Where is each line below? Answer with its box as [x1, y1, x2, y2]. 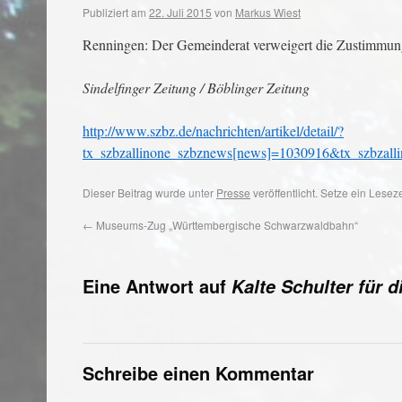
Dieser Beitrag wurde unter [83, 185, 216, 200]
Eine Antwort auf [83, 273, 232, 299]
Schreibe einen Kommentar [83, 360, 314, 386]
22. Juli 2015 [149, 4, 212, 20]
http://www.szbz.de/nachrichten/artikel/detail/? [83, 121, 344, 140]
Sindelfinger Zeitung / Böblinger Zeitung [83, 78, 310, 97]
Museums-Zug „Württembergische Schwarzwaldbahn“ [93, 217, 358, 232]
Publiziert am [83, 4, 146, 20]
